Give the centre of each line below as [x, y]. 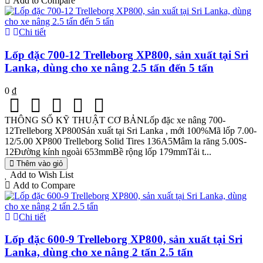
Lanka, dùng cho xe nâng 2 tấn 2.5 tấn [99, 252]
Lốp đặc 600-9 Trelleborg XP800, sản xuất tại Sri [124, 240]
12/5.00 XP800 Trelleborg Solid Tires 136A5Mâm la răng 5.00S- [126, 141]
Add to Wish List [42, 174]
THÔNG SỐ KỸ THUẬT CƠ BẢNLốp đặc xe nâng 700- [115, 120]
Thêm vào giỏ [40, 163]
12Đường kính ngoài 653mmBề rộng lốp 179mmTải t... [108, 151]
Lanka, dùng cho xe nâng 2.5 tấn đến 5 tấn [109, 68]
